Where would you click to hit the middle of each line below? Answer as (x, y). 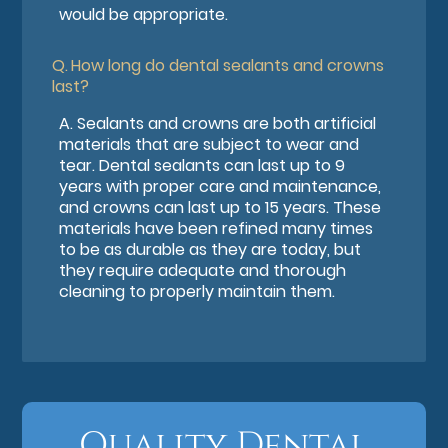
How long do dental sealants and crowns (228, 65)
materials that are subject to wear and (209, 144)
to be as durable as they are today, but (210, 249)
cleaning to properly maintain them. (197, 291)
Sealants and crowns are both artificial (227, 123)
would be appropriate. (144, 14)
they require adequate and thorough (203, 270)
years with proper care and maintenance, (220, 186)
